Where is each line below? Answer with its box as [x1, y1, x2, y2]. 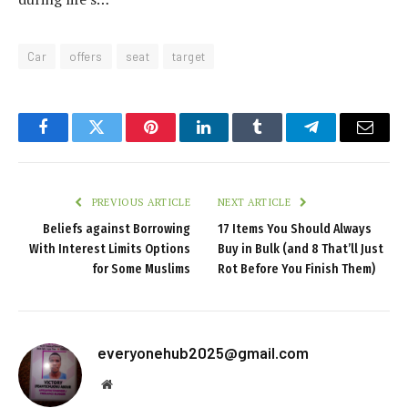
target [172, 49, 206, 65]
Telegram [310, 132, 372, 149]
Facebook [41, 132, 106, 149]
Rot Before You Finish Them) [218, 261, 375, 278]
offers [69, 49, 103, 65]
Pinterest [148, 132, 207, 149]
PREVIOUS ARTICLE [88, 196, 190, 209]
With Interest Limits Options [29, 241, 190, 258]
